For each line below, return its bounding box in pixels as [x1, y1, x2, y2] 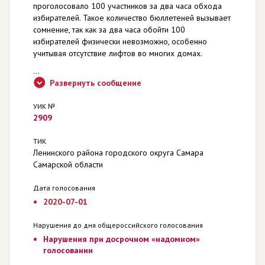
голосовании [43, 244, 93, 256]
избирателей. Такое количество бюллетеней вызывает [33, 12, 231, 23]
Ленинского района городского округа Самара [33, 147, 203, 158]
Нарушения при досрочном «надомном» [43, 233, 200, 244]
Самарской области [33, 159, 103, 170]
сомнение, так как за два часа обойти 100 [33, 24, 185, 35]
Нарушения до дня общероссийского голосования [33, 220, 203, 230]
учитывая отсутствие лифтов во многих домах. [33, 47, 202, 59]
